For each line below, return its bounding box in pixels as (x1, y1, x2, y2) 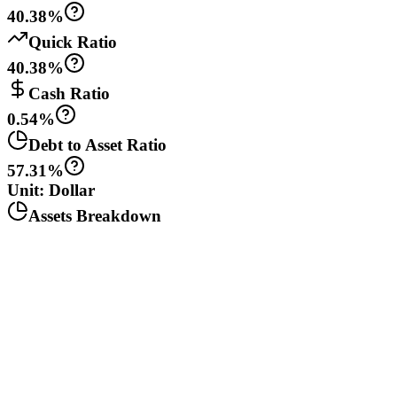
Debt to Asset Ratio (28, 136, 167, 155)
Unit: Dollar (7, 181, 95, 200)
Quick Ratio (28, 33, 117, 52)
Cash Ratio (28, 84, 110, 104)
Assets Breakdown (28, 206, 161, 226)
